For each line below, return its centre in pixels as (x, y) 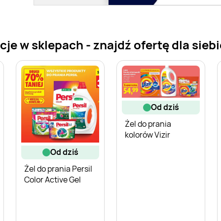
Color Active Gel (53, 179)
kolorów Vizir (147, 134)
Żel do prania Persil (58, 168)
